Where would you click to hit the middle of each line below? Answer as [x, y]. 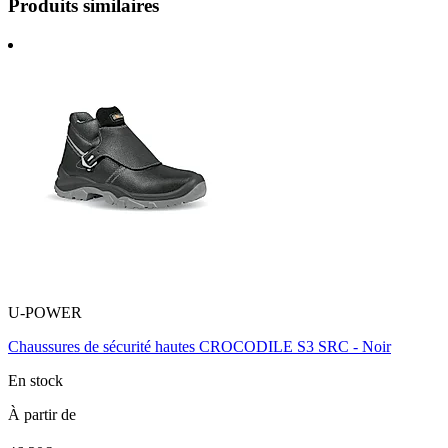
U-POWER [45, 313]
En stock [35, 381]
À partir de [42, 415]
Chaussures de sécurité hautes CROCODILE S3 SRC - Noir [199, 347]
